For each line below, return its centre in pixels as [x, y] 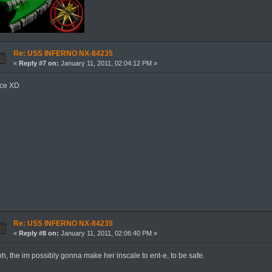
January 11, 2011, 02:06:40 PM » [108, 233]
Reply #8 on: [39, 233]
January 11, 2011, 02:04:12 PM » [108, 63]
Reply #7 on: [39, 63]
